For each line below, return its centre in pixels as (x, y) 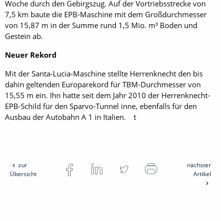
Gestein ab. (24, 36)
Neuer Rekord (31, 55)
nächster (199, 165)
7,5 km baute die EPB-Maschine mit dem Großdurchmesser (106, 14)
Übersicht (23, 174)
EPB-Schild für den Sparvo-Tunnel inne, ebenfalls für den (101, 106)
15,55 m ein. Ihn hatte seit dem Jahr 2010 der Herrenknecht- (108, 95)
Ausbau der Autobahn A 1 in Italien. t (71, 117)
